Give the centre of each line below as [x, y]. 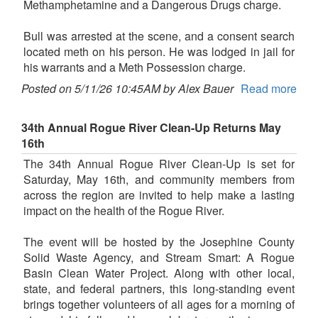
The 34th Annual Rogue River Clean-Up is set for [159, 164]
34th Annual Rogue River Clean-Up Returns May [151, 128]
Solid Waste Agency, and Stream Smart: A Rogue [159, 258]
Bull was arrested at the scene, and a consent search [159, 36]
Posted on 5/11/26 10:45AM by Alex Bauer [127, 89]
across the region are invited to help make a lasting [159, 195]
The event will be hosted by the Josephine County [159, 242]
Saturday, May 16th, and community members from [159, 180]
